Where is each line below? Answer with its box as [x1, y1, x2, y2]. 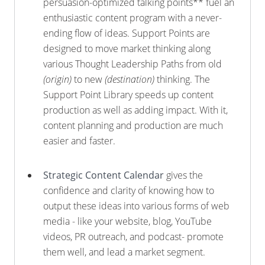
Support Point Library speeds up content [43, 88, 214, 101]
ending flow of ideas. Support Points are [43, 27, 210, 40]
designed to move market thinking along [43, 42, 211, 55]
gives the [164, 169, 203, 182]
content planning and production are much [43, 119, 223, 132]
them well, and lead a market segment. [43, 245, 205, 258]
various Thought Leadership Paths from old [43, 57, 222, 70]
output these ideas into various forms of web [43, 199, 230, 212]
